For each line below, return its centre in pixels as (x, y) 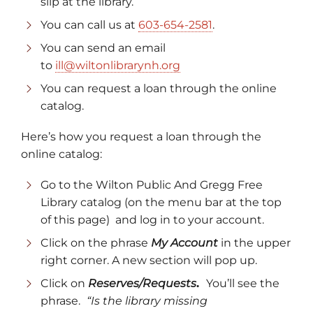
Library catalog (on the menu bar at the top (161, 202)
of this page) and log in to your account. (152, 219)
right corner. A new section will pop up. (149, 260)
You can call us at (89, 24)
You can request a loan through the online (159, 88)
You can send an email (103, 48)
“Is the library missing (146, 300)
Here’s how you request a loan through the (141, 136)
